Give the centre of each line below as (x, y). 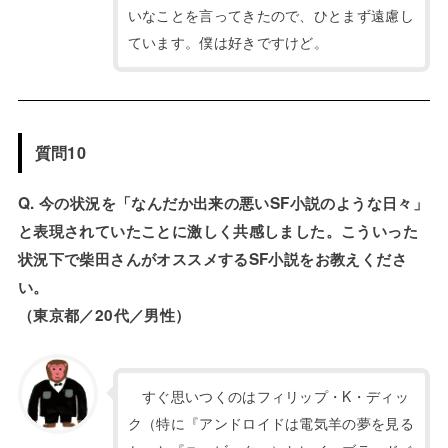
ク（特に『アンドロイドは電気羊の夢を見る (270, 423)
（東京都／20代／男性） (104, 315)
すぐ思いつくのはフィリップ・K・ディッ (268, 396)
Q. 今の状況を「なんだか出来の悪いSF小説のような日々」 (223, 203)
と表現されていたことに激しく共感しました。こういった (217, 231)
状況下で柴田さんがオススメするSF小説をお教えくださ (212, 259)
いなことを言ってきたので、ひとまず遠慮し (270, 15)
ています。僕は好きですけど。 (228, 42)
